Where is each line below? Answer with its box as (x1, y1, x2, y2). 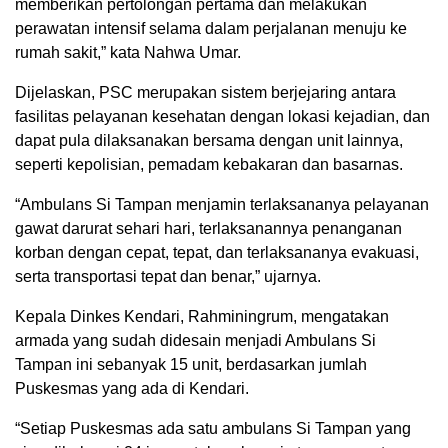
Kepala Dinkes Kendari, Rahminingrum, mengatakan (15, 308, 389, 326)
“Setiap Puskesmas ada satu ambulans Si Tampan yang (15, 420, 411, 438)
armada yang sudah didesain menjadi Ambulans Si (15, 332, 376, 350)
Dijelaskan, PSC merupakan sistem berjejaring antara (15, 84, 396, 102)
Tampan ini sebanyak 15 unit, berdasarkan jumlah (15, 356, 367, 374)
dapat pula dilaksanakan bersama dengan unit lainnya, (15, 132, 403, 150)
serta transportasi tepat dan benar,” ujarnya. (15, 268, 321, 286)
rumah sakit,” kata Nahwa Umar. (15, 44, 241, 62)
